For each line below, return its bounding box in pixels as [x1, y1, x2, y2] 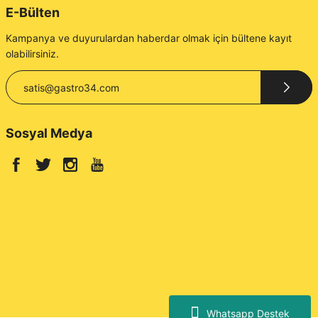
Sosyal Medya [6, 126, 92, 141]
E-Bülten [6, 5, 60, 20]
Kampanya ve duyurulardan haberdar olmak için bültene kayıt [6, 32, 292, 44]
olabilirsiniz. [6, 48, 59, 60]
